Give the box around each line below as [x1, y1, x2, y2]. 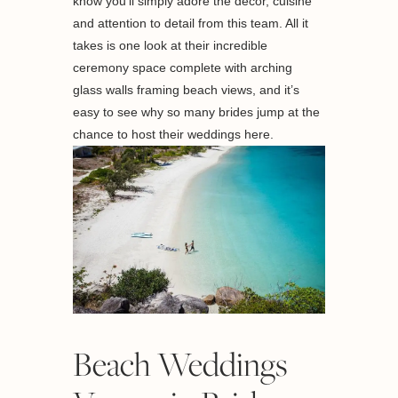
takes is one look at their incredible [73, 37, 268, 52]
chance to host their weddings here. [73, 126, 275, 141]
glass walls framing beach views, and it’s [73, 82, 300, 97]
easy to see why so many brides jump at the [73, 104, 321, 119]
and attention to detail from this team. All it [73, 15, 309, 30]
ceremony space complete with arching [73, 60, 293, 75]
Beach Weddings [73, 341, 289, 388]
